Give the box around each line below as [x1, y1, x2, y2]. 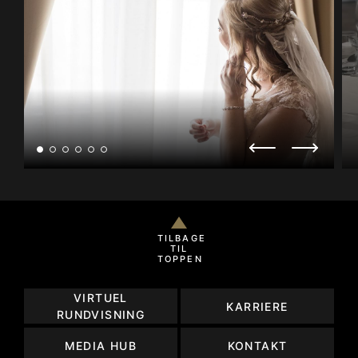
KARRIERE [226, 299, 288, 313]
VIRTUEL [74, 291, 128, 305]
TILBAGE [157, 233, 206, 245]
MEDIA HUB [64, 338, 137, 352]
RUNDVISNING [56, 308, 145, 322]
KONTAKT [227, 338, 288, 352]
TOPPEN [157, 253, 203, 265]
